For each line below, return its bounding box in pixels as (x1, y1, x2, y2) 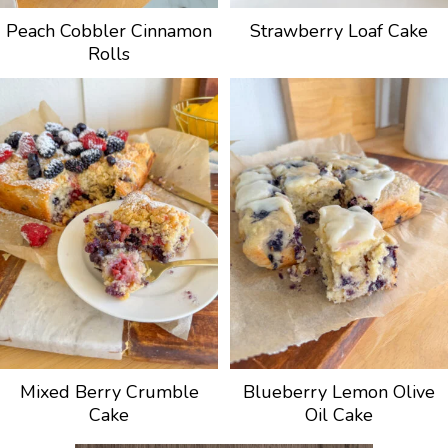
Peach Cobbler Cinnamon (6, 19, 212, 44)
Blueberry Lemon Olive (243, 379, 435, 404)
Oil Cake (305, 402, 373, 427)
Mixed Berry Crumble (19, 379, 199, 404)
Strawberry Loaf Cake (250, 19, 428, 44)
